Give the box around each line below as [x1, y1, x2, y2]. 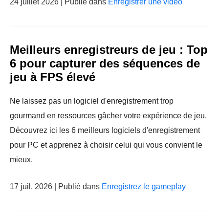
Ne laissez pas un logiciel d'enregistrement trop [10, 97, 174, 105]
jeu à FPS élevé [10, 70, 95, 84]
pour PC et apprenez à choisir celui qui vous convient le [10, 141, 202, 149]
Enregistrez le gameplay [102, 182, 186, 191]
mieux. [10, 155, 33, 164]
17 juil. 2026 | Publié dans [10, 182, 102, 191]
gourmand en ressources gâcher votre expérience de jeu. [10, 111, 207, 120]
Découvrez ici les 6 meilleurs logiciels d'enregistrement [10, 126, 200, 134]
